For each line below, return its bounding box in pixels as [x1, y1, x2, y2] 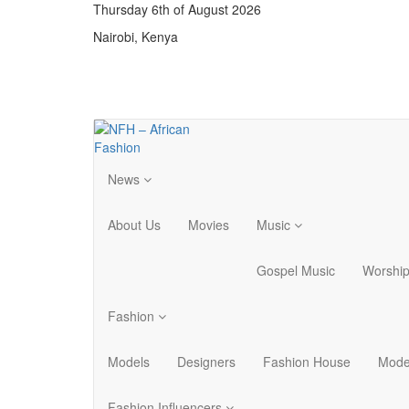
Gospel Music [257, 261, 335, 279]
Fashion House [263, 352, 351, 371]
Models [108, 352, 150, 371]
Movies [188, 215, 229, 234]
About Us [108, 215, 161, 234]
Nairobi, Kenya [93, 27, 178, 46]
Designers [177, 352, 236, 371]
